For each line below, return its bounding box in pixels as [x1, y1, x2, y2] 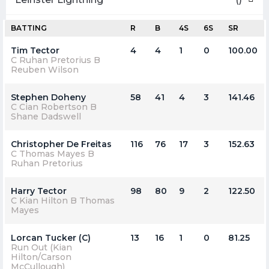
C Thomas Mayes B [11, 148, 94, 159]
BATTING [11, 23, 47, 32]
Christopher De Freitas [11, 138, 112, 150]
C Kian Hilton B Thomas [11, 195, 115, 206]
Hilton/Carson [11, 251, 71, 262]
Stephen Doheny [11, 91, 86, 103]
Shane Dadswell [11, 110, 81, 122]
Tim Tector [11, 44, 59, 56]
